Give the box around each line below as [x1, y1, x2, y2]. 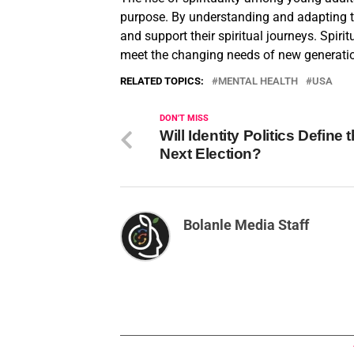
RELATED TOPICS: [120, 74, 204, 87]
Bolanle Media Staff [183, 217, 309, 233]
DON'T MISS [160, 112, 209, 123]
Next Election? [160, 145, 262, 162]
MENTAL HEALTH [218, 74, 298, 87]
